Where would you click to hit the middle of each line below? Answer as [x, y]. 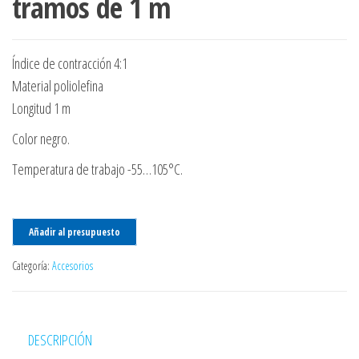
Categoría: [32, 265]
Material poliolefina [58, 85]
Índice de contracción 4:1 [70, 63]
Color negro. [41, 138]
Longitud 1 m [41, 108]
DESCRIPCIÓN [60, 339]
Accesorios [73, 265]
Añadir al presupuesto [75, 232]
